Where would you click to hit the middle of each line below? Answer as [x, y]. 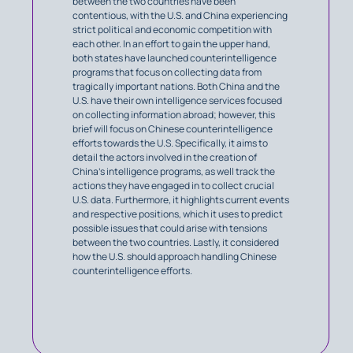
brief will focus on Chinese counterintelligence [173, 129]
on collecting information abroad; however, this [174, 115]
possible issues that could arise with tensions [170, 229]
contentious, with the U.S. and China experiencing [180, 16]
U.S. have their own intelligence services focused [177, 101]
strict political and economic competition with [172, 30]
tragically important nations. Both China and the [176, 87]
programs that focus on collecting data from [167, 72]
